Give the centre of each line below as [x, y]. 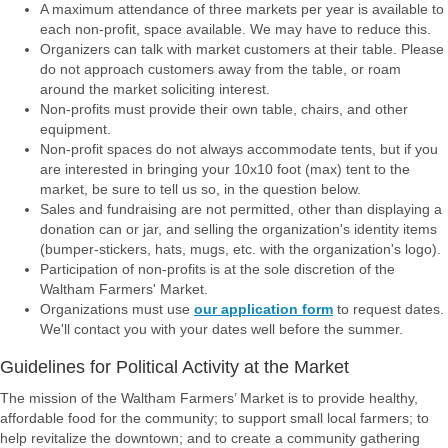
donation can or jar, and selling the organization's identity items [238, 229]
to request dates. [388, 309]
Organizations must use [117, 309]
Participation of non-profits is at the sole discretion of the [217, 269]
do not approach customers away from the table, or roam [220, 69]
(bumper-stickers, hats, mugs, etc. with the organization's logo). [240, 249]
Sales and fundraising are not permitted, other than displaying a [241, 209]
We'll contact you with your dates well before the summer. [221, 329]
